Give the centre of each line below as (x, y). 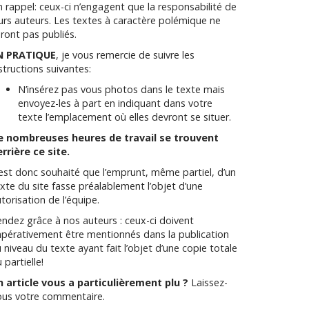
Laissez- (208, 282)
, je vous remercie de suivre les (125, 55)
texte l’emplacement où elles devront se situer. (124, 117)
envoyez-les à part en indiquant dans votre (115, 103)
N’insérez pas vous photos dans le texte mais (121, 89)
